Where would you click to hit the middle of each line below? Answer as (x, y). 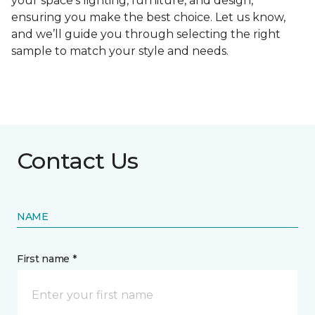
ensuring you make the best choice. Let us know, (148, 18)
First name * (47, 259)
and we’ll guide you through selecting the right (146, 34)
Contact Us (78, 161)
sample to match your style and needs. (120, 51)
